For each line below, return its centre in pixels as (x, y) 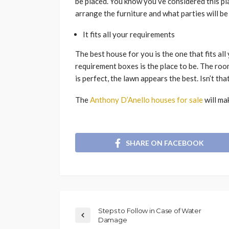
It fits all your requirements (129, 35)
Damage (113, 220)
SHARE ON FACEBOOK (165, 143)
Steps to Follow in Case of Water (150, 210)
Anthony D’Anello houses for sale (146, 100)
